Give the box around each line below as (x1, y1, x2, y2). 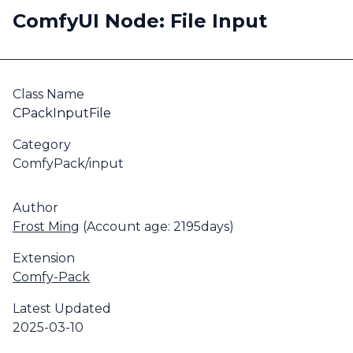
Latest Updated (13, 301, 111, 316)
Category (13, 137, 71, 152)
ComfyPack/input (13, 156, 124, 171)
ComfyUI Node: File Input (13, 9, 267, 32)
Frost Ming (13, 219, 80, 234)
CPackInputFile (13, 106, 111, 121)
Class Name (13, 87, 84, 102)
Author (13, 200, 58, 215)
